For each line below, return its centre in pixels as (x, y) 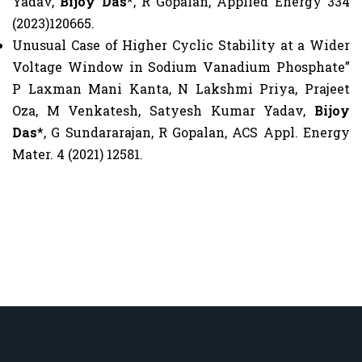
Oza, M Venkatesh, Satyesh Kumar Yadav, (163, 110)
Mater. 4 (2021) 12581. (78, 154)
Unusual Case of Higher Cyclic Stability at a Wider (181, 45)
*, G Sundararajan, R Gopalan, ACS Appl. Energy (194, 132)
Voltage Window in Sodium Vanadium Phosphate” (181, 67)
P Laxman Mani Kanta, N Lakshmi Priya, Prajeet (181, 88)
